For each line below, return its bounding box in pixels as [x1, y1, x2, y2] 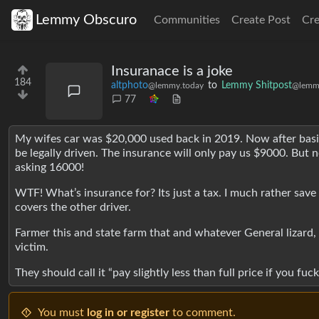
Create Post [231, 14, 291, 26]
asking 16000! [15, 162, 84, 173]
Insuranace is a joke [111, 64, 233, 78]
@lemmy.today [148, 81, 204, 90]
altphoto [111, 80, 148, 90]
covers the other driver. [15, 202, 131, 213]
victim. [15, 241, 48, 253]
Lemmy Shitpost [221, 80, 292, 90]
